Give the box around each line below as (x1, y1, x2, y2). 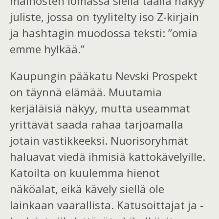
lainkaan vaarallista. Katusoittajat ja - (10, 197, 203, 213)
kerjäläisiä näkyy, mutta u (10, 100, 142, 116)
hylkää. (44, 41, 81, 57)
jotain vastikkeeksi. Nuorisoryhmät (10, 132, 188, 148)
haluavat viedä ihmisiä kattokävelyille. (10, 149, 205, 164)
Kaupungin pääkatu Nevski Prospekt (10, 68, 197, 84)
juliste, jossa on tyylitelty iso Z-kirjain (10, 9, 199, 24)
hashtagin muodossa (22, 25, 133, 41)
